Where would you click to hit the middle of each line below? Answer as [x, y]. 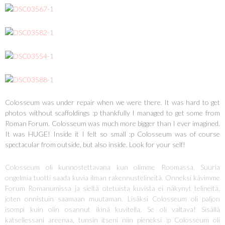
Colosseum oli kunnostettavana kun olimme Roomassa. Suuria [113, 167]
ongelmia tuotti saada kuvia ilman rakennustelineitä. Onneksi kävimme [113, 178]
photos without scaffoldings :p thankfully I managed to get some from [113, 113]
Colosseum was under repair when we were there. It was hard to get [113, 102]
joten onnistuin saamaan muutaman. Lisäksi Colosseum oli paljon [113, 199]
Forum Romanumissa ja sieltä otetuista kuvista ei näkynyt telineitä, [113, 188]
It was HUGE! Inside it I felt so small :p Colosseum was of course [113, 134]
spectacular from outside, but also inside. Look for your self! [95, 145]
